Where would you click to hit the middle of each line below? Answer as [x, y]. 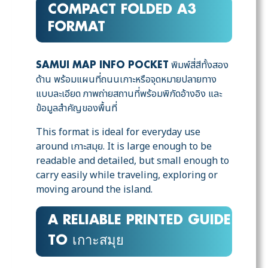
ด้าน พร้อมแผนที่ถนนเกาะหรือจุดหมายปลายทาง [126, 80]
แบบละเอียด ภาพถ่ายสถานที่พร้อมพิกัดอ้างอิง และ [129, 94]
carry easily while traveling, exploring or [127, 176]
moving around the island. [94, 190]
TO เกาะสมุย [86, 241]
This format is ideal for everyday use [118, 133]
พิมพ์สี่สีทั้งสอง [199, 66]
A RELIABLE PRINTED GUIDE [139, 221]
